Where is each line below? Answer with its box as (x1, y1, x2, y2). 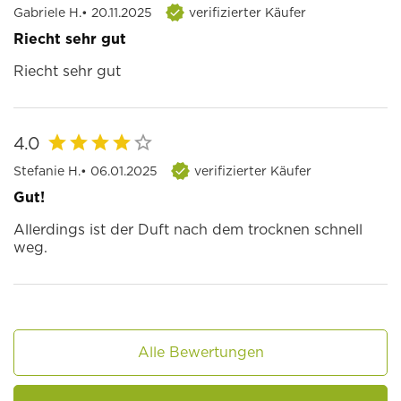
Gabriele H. (13, 5, 81, 21)
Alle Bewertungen (137, 344, 264, 362)
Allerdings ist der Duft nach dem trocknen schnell (13, 221, 363, 239)
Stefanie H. (13, 164, 81, 179)
